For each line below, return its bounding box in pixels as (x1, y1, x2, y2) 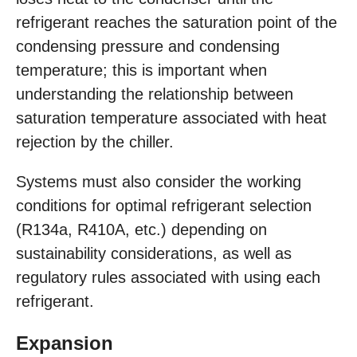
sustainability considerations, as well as (16, 245, 292, 263)
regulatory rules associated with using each (16, 269, 320, 287)
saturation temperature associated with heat (16, 109, 327, 127)
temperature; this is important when (16, 61, 267, 80)
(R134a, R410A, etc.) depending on (16, 221, 267, 239)
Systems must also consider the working (16, 173, 301, 191)
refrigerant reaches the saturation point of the (16, 14, 337, 32)
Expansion (16, 332, 113, 355)
